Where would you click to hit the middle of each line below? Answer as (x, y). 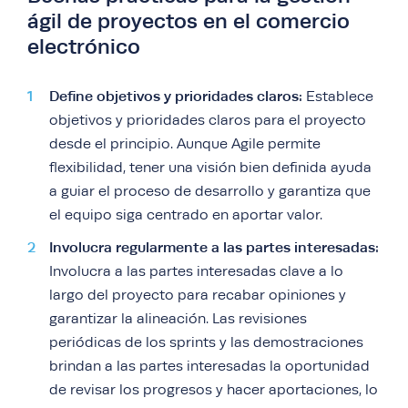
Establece (338, 97)
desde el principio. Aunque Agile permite (185, 144)
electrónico (84, 47)
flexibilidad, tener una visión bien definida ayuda (210, 168)
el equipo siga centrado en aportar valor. (186, 215)
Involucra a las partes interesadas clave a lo (196, 272)
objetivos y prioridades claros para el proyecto (208, 121)
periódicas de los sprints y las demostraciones (206, 343)
